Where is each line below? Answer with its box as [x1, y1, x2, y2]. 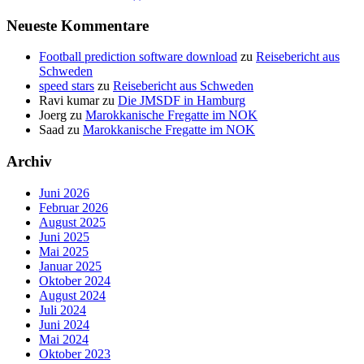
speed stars [39, 79, 94, 93]
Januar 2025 [39, 258, 102, 273]
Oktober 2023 [39, 346, 110, 361]
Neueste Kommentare [6, 16, 149, 34]
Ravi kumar [39, 93, 99, 108]
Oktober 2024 [39, 273, 110, 288]
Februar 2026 [39, 200, 108, 214]
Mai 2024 [39, 331, 89, 346]
